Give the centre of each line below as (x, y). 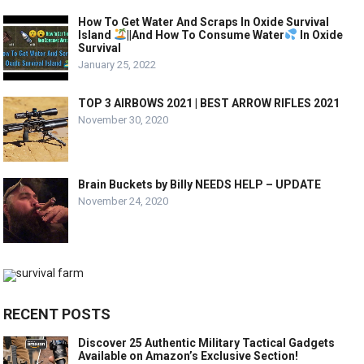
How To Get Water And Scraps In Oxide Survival (204, 22)
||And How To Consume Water (206, 35)
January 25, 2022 (117, 65)
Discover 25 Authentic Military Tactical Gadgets (207, 343)
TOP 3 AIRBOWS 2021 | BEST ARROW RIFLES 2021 (209, 103)
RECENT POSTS (57, 314)
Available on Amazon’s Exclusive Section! (188, 356)
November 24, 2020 (123, 201)
